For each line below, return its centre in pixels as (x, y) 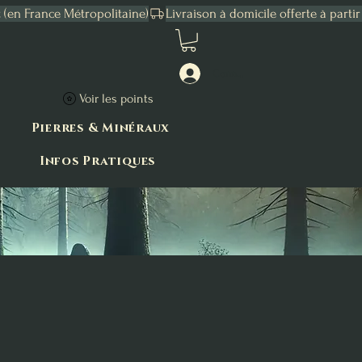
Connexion (237, 73)
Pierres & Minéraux (101, 128)
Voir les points (116, 98)
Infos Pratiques (97, 161)
